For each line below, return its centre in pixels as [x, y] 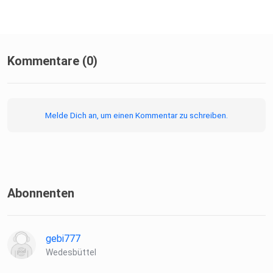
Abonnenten [41, 193]
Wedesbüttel [71, 253]
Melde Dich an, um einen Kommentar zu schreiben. [136, 115]
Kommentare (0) [52, 61]
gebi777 [63, 239]
